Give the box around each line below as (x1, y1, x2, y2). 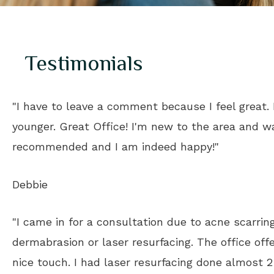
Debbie (12, 177, 48, 191)
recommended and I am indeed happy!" (12, 139, 219, 153)
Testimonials (24, 50, 143, 75)
